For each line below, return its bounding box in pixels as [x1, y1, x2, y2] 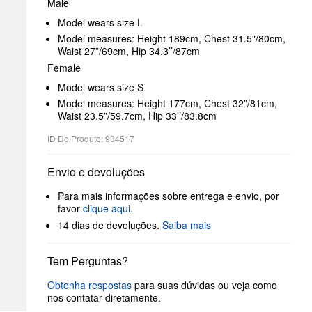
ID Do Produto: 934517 [47, 132, 134, 144]
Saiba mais [162, 218, 211, 232]
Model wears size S [58, 80, 143, 94]
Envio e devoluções [47, 164, 145, 180]
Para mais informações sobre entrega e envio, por [58, 189, 279, 203]
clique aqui [83, 201, 130, 215]
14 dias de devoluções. [58, 218, 162, 232]
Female [47, 61, 81, 75]
